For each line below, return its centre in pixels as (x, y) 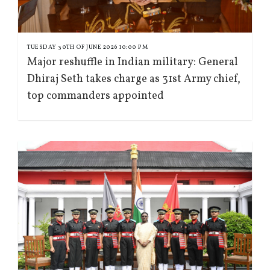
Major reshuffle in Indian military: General (133, 63)
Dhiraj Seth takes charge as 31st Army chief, (134, 80)
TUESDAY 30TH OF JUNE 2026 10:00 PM (87, 47)
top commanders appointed (96, 96)
